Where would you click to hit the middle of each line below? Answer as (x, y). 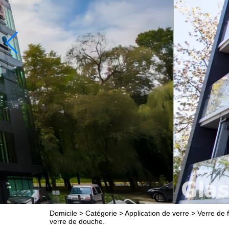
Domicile (63, 213)
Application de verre (157, 213)
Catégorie (101, 213)
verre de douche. (77, 221)
